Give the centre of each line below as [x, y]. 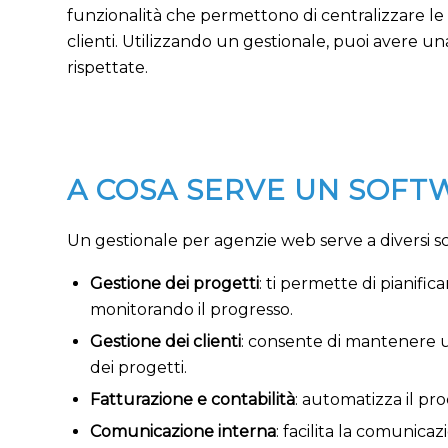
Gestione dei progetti [174, 283]
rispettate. [107, 67]
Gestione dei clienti [165, 341]
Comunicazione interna [183, 431]
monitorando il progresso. [191, 309]
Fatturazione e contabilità [192, 399]
